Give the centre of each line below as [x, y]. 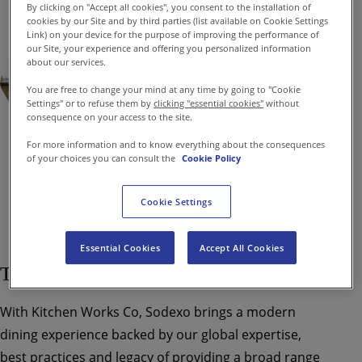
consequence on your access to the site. [110, 116]
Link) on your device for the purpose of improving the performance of [173, 34]
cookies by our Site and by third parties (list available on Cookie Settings [178, 20]
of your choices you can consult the [103, 158]
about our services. [67, 61]
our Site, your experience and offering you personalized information [169, 48]
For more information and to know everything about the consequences [176, 144]
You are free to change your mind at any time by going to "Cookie [164, 89]
